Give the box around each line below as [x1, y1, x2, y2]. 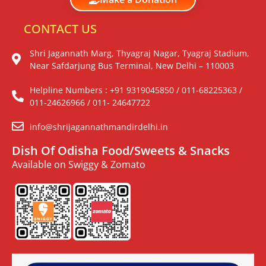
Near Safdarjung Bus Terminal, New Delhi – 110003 [30, 59, 234, 71]
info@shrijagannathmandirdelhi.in [30, 121, 168, 132]
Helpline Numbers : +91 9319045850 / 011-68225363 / [30, 84, 242, 96]
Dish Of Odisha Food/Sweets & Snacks [12, 142, 230, 159]
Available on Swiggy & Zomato [12, 157, 145, 171]
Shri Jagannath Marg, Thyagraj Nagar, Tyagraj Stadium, [30, 47, 249, 59]
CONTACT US [24, 20, 97, 37]
